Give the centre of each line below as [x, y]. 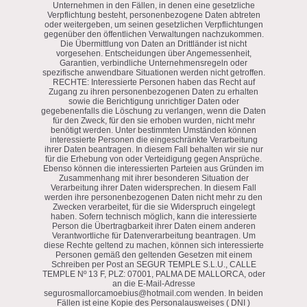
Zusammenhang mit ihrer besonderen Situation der [153, 178]
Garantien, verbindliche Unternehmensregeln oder [153, 63]
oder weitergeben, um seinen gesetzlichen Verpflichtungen [153, 24]
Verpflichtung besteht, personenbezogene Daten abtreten [153, 15]
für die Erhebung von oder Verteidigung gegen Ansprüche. [153, 159]
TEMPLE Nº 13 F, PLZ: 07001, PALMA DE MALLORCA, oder [153, 274]
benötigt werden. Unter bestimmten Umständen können [153, 130]
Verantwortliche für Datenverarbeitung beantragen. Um [153, 235]
